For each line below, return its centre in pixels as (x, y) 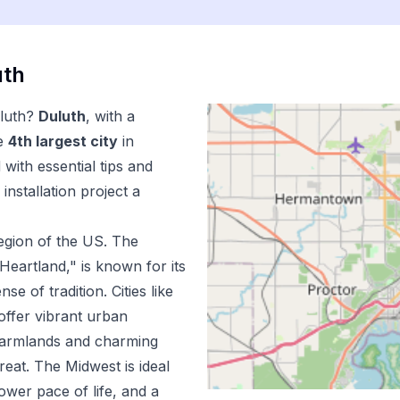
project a (108, 191)
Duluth (62, 116)
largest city (75, 141)
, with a (110, 116)
